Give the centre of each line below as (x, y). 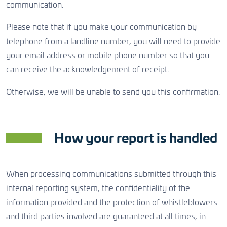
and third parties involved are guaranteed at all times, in (106, 217)
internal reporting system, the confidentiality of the (98, 188)
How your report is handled (136, 139)
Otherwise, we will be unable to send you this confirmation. (113, 92)
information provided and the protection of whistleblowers (112, 203)
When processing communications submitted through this (111, 174)
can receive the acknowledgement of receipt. (87, 70)
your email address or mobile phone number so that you (108, 56)
